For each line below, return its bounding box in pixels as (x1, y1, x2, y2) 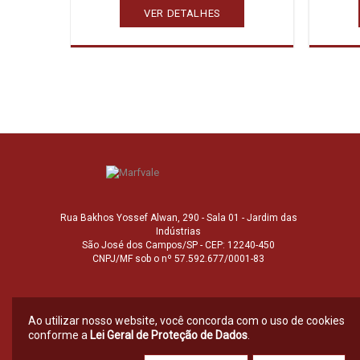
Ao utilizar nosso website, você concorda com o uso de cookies (28, 314, 345, 327)
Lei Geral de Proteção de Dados (90, 329, 247, 342)
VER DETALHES (144, 6, 221, 19)
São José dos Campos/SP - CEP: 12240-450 (82, 239, 275, 251)
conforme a (28, 329, 90, 342)
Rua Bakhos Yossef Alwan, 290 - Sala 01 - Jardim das (59, 212, 297, 223)
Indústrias (156, 226, 201, 237)
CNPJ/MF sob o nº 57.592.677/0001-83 (92, 253, 264, 264)
